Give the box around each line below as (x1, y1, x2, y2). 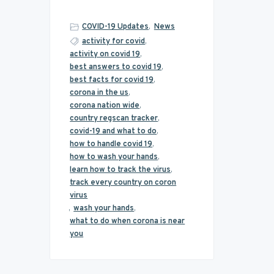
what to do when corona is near (70, 216, 185, 226)
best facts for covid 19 (70, 75, 154, 85)
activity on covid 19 (70, 49, 141, 59)
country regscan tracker (70, 113, 158, 124)
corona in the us (70, 87, 129, 98)
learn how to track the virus (70, 165, 171, 175)
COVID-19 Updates (82, 22, 149, 32)
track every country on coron (70, 177, 177, 188)
